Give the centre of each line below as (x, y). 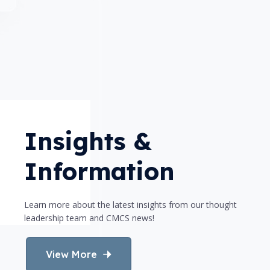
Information (99, 171)
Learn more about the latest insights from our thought (130, 204)
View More (71, 254)
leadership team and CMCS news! (89, 218)
